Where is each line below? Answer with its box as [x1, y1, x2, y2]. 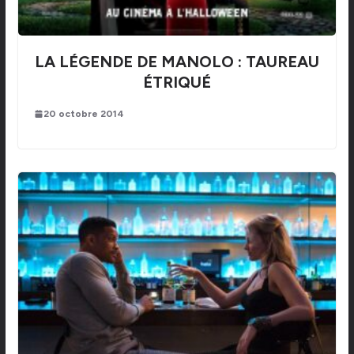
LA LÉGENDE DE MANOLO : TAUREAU [34, 51, 319, 71]
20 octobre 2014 [43, 107, 124, 119]
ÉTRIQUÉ [142, 72, 211, 92]
